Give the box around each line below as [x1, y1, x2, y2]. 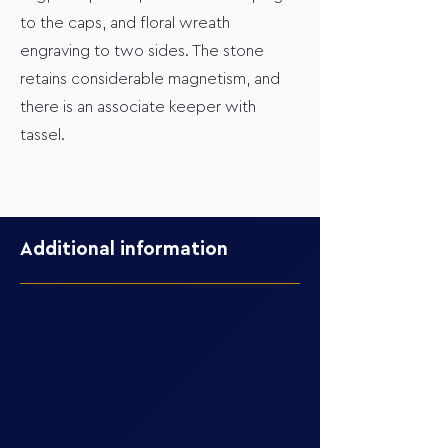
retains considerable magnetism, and [20, 71, 280, 87]
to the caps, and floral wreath [20, 15, 230, 31]
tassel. [20, 127, 65, 143]
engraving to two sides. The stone [20, 43, 264, 59]
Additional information [20, 240, 228, 259]
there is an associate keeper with [20, 99, 256, 115]
